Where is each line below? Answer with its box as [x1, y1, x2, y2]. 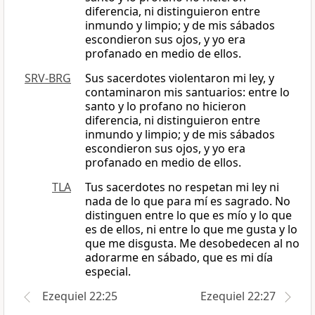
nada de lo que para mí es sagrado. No [85, 193, 290, 210]
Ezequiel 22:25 [42, 288, 117, 304]
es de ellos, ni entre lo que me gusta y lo [85, 221, 297, 238]
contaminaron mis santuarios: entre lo [85, 84, 290, 101]
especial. [85, 264, 131, 280]
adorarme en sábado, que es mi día [85, 250, 273, 266]
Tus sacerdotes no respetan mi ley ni [85, 179, 279, 195]
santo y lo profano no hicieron [85, 98, 246, 115]
